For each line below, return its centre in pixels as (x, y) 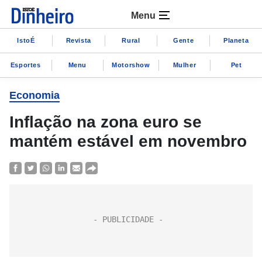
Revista (78, 40)
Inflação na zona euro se (106, 122)
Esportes (25, 65)
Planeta (236, 40)
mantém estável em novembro (128, 141)
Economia (35, 95)
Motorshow (131, 65)
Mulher (185, 65)
